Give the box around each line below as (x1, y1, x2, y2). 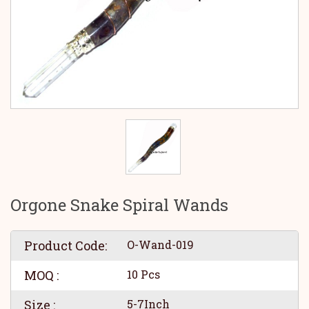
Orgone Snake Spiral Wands (10, 194, 228, 216)
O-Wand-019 (127, 237, 195, 252)
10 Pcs (127, 267, 161, 281)
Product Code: (24, 237, 107, 254)
